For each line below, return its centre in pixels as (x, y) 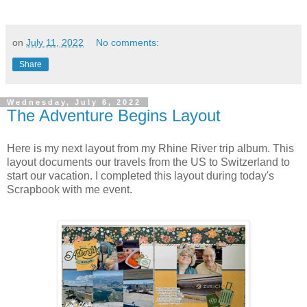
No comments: (128, 42)
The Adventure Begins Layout (114, 115)
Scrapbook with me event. (70, 189)
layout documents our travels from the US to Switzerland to (148, 162)
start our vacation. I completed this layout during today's (140, 175)
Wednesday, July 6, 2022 (74, 102)
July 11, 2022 (55, 42)
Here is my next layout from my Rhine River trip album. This (150, 148)
